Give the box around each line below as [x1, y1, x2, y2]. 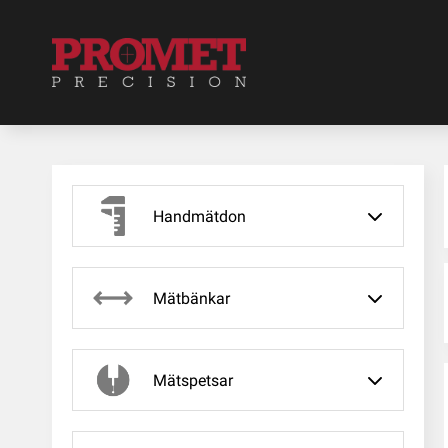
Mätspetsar [153, 370, 233, 390]
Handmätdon [153, 206, 246, 226]
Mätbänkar [153, 288, 230, 308]
